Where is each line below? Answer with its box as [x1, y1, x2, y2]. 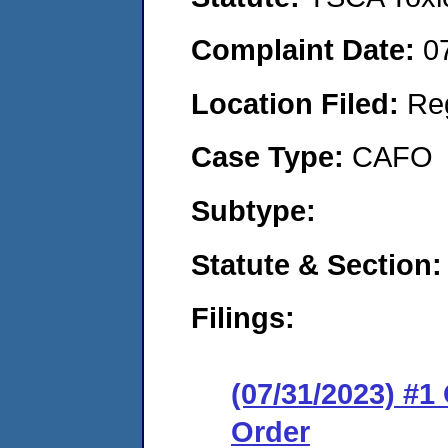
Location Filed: [191, 86, 407, 120]
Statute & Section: [191, 247, 442, 281]
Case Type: [191, 140, 352, 174]
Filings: [191, 301, 295, 335]
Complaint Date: [191, 33, 423, 67]
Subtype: [191, 193, 316, 227]
